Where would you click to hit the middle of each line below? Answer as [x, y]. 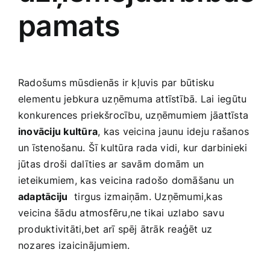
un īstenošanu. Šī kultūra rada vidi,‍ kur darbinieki [133, 147]
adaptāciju [43, 196]
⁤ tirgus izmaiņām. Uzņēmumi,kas [145, 196]
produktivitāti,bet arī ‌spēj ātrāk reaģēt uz [115, 229]
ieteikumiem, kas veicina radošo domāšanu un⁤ [126, 180]
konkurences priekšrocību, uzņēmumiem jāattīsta [133, 115]
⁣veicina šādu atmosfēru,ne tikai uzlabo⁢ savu [121, 212]
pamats [69, 25]
